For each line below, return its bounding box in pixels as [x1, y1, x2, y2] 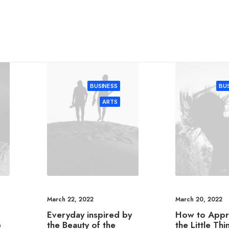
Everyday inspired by [47, 209, 132, 221]
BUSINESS [90, 82, 118, 89]
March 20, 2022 [175, 195, 223, 204]
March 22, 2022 [47, 195, 94, 204]
